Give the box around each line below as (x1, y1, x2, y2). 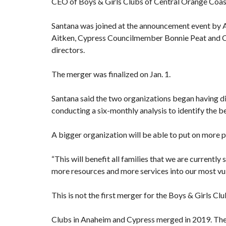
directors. (51, 44, 85, 54)
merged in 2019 (156, 214, 210, 224)
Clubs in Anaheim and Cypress (51, 214, 156, 224)
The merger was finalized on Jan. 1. (51, 69, 171, 79)
